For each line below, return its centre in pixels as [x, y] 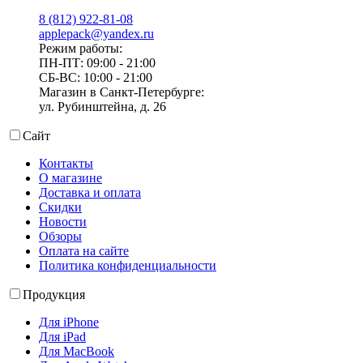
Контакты [66, 163]
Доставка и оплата [90, 192]
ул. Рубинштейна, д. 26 [102, 106]
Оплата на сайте [84, 250]
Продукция [54, 294]
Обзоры [60, 236]
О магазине [70, 177]
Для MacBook [77, 351]
